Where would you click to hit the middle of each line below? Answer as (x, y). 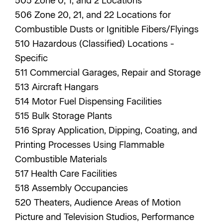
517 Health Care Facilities (67, 174)
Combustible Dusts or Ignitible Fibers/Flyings (108, 29)
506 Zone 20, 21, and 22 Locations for (93, 15)
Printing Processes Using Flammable (90, 145)
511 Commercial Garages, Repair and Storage (109, 73)
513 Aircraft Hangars (58, 87)
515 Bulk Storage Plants (65, 116)
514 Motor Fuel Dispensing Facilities (90, 102)
